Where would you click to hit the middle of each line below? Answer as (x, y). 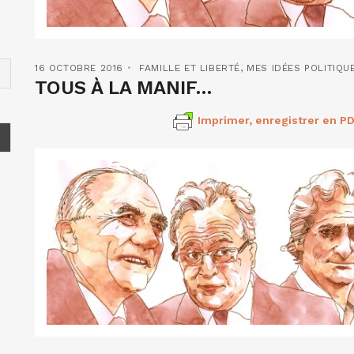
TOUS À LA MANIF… (124, 87)
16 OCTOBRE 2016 (79, 68)
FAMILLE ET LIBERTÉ (190, 68)
